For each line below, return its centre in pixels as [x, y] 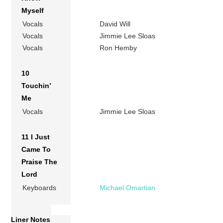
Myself [33, 11]
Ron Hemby [118, 48]
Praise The [40, 162]
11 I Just [36, 137]
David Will [115, 24]
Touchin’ [36, 86]
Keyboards [40, 188]
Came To [36, 150]
